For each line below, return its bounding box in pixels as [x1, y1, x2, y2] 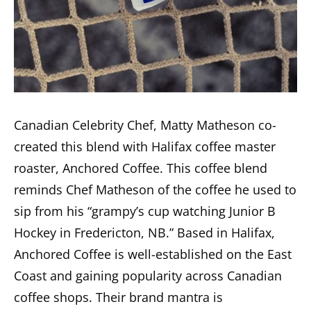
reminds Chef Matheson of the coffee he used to [14, 181, 296, 199]
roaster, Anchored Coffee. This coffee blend [14, 160, 267, 177]
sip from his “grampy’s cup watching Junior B [14, 203, 276, 220]
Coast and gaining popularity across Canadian [14, 267, 282, 285]
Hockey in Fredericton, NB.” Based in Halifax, [14, 224, 275, 242]
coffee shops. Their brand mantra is [14, 289, 223, 306]
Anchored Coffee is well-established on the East [14, 246, 292, 263]
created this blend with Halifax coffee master [14, 138, 276, 155]
